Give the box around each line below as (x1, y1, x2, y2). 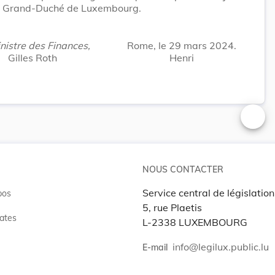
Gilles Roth (8, 51, 57, 64)
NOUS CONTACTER (142, 163, 223, 175)
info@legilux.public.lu (172, 240, 269, 253)
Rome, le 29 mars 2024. (127, 39, 236, 52)
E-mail (142, 241, 168, 253)
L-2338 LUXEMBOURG (142, 215, 247, 228)
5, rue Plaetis (142, 201, 202, 214)
